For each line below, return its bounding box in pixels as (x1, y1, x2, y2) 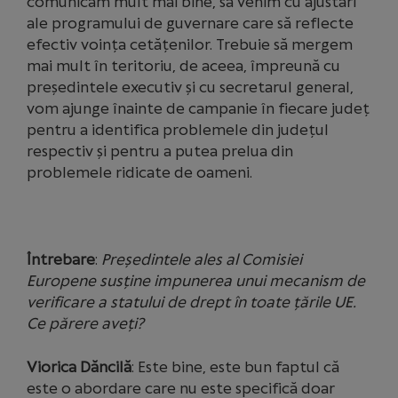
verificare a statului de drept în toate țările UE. (27, 293, 356, 311)
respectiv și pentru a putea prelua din (27, 142, 293, 160)
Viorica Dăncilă (27, 358, 131, 376)
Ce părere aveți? (27, 314, 144, 332)
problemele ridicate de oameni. (27, 163, 252, 181)
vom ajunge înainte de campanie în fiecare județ (27, 99, 370, 117)
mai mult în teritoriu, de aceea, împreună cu (27, 57, 340, 75)
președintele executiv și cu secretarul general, (27, 78, 354, 96)
